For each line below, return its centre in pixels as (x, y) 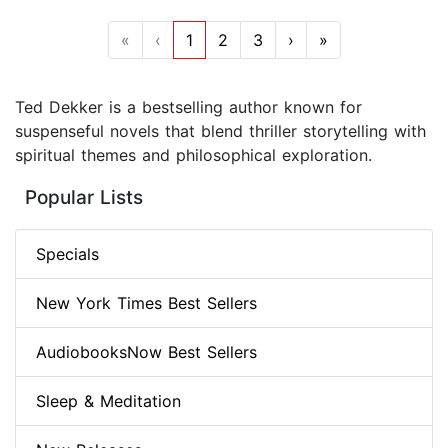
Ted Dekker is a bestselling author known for (188, 107)
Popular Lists (84, 198)
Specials (67, 254)
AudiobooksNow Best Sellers (146, 352)
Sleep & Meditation (108, 401)
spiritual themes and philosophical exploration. (193, 155)
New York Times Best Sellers (146, 303)
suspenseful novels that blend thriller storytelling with (220, 131)
